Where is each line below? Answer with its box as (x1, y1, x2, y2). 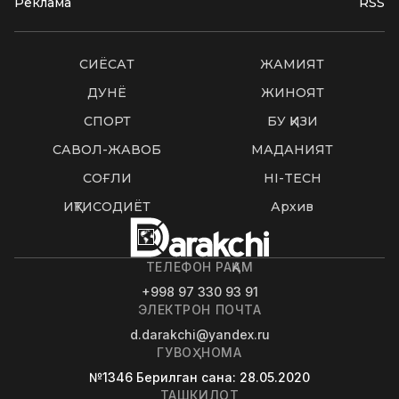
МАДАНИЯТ (251, 142, 333, 159)
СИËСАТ (79, 56, 134, 73)
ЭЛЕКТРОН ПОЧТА (137, 302, 262, 318)
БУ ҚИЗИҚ (266, 113, 318, 130)
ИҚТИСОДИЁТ (63, 199, 151, 216)
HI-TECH (263, 170, 322, 187)
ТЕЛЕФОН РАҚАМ (145, 259, 254, 275)
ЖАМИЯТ (260, 56, 324, 73)
